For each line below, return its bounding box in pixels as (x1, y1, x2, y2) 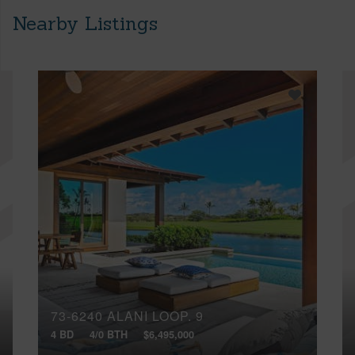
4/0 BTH (90, 326, 128, 342)
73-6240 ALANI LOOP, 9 (51, 307, 204, 326)
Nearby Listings (13, 10, 158, 36)
